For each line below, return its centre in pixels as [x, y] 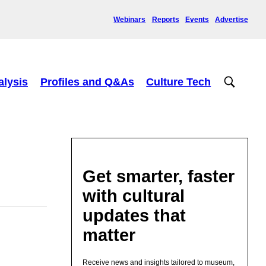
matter [109, 235]
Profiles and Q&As [87, 82]
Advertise [232, 19]
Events [197, 19]
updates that [134, 215]
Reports [165, 19]
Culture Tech [179, 82]
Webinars [130, 19]
